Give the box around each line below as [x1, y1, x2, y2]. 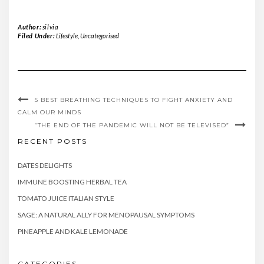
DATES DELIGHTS [18, 161, 72, 170]
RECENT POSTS [18, 137, 87, 146]
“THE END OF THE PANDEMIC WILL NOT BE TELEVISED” [35, 121, 229, 130]
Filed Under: [18, 32, 56, 40]
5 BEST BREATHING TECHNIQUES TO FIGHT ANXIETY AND [35, 96, 233, 104]
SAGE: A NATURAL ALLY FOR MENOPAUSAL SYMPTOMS [18, 210, 194, 220]
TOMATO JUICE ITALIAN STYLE [18, 194, 114, 203]
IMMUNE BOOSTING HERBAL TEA [18, 177, 127, 187]
